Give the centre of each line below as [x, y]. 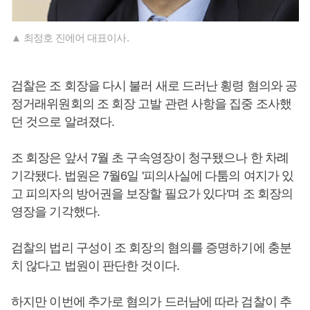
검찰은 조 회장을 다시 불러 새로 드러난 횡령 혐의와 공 [154, 86]
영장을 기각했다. [55, 212]
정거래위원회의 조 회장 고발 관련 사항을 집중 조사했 [151, 104]
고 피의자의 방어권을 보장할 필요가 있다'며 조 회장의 [152, 194]
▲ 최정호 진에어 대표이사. [70, 38]
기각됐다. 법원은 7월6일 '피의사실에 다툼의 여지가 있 [153, 176]
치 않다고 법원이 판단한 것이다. [97, 266]
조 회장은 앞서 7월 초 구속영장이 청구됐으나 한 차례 [150, 158]
